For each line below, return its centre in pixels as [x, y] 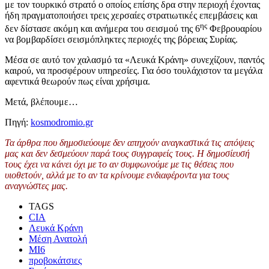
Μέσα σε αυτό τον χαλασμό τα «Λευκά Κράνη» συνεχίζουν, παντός [134, 60]
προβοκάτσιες [55, 261]
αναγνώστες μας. [36, 186]
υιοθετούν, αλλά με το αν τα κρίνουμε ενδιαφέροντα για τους [117, 175]
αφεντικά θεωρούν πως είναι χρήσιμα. [77, 82]
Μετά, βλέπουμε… [41, 102]
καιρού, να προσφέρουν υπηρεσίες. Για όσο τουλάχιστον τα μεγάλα [134, 71]
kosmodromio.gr [62, 122]
